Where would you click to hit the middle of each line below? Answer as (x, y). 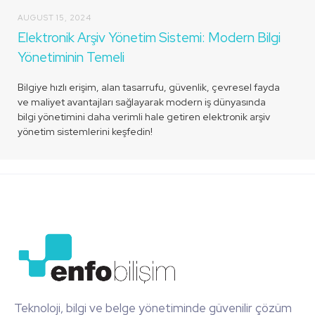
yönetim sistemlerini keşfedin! (85, 131)
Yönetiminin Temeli (71, 57)
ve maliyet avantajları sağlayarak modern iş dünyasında (142, 102)
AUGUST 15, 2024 (54, 18)
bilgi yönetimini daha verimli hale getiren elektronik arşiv (144, 117)
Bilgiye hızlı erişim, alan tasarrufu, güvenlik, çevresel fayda (149, 87)
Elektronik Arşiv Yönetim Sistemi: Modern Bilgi (149, 38)
